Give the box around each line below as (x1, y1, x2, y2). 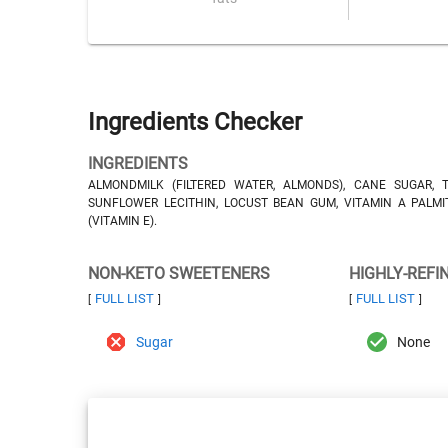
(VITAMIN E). (88, 214, 157, 228)
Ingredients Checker (88, 108, 302, 136)
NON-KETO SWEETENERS (88, 264, 270, 283)
